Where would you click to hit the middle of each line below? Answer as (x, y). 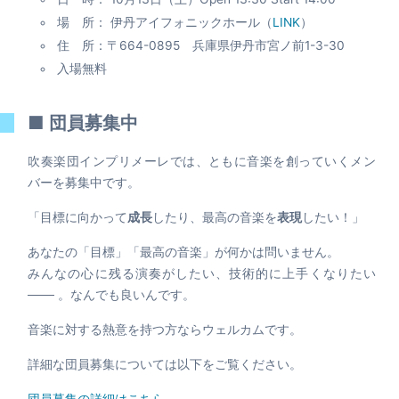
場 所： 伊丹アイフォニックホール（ (165, 22)
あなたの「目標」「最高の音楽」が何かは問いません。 (184, 252)
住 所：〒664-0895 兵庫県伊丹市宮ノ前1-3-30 (201, 45)
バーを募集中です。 (84, 183)
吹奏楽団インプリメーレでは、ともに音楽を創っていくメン (202, 161)
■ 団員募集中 (83, 122)
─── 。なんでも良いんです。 (112, 295)
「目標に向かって (78, 217)
